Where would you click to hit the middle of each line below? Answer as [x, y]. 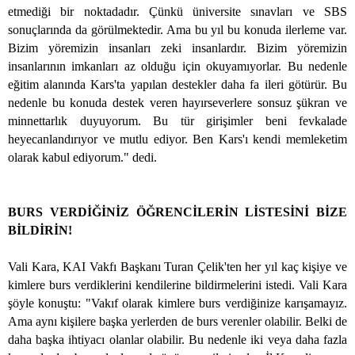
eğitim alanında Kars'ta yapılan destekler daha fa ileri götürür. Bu [177, 85]
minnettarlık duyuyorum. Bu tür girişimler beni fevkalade [177, 121]
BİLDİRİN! [40, 231]
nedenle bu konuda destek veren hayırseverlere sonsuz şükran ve [177, 103]
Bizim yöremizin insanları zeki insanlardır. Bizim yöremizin [177, 48]
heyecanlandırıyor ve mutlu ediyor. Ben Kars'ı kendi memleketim [177, 139]
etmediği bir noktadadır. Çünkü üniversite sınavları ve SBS [177, 12]
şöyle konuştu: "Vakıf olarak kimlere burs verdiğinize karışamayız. [177, 303]
